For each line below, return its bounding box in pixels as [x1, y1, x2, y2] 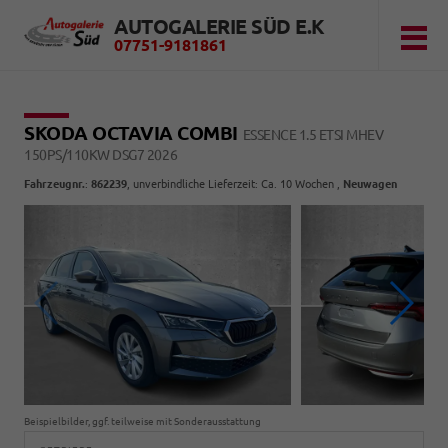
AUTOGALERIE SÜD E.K [114, 15, 325, 38]
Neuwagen [343, 178, 397, 190]
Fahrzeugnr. [24, 178, 85, 190]
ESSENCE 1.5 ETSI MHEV [242, 127, 384, 143]
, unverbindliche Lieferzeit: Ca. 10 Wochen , [127, 178, 343, 190]
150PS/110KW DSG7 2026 [24, 147, 178, 163]
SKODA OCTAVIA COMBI [24, 122, 243, 144]
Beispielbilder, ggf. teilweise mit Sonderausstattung [24, 416, 261, 427]
